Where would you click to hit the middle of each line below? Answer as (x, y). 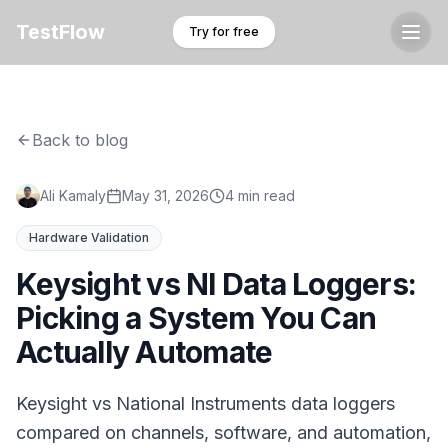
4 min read (260, 195)
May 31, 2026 (165, 195)
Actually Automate (144, 352)
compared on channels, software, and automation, (223, 432)
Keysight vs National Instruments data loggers (205, 403)
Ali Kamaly (73, 195)
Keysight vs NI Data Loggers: (216, 284)
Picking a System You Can (196, 318)
